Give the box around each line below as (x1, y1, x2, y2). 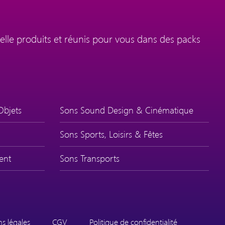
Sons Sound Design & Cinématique (59, 103, 193, 116)
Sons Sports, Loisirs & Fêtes (59, 128, 163, 140)
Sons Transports (59, 152, 120, 164)
